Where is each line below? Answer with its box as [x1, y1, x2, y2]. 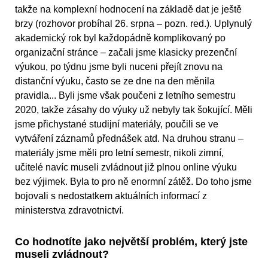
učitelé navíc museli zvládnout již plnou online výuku [15, 162, 237, 173]
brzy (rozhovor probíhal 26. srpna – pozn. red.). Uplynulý [15, 19, 252, 29]
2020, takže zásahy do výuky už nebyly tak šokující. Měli [15, 105, 252, 115]
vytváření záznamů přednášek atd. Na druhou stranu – [15, 133, 243, 144]
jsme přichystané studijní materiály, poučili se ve [15, 119, 218, 130]
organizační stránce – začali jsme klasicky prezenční [15, 47, 237, 58]
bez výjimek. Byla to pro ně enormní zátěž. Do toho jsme [15, 176, 252, 187]
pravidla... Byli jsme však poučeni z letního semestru [15, 90, 236, 101]
